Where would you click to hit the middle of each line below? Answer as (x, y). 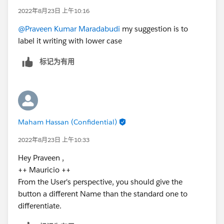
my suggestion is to (154, 28)
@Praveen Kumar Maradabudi (69, 28)
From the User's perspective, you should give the (100, 181)
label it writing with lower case (70, 40)
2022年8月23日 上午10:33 (54, 139)
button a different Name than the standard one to (103, 193)
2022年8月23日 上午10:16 (54, 10)
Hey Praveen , (41, 157)
